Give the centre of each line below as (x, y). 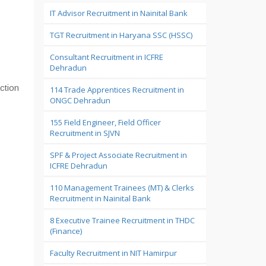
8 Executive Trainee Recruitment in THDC (122, 220)
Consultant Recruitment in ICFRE (106, 57)
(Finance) (66, 231)
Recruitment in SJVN (85, 133)
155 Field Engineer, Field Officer (105, 122)
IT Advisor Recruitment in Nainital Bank (118, 13)
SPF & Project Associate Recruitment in (118, 155)
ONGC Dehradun (80, 100)
